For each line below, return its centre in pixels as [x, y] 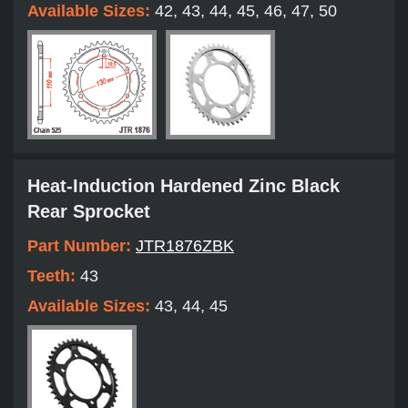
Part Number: [82, 246]
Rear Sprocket [89, 212]
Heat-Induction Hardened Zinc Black [184, 186]
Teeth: [54, 276]
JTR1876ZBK [185, 246]
